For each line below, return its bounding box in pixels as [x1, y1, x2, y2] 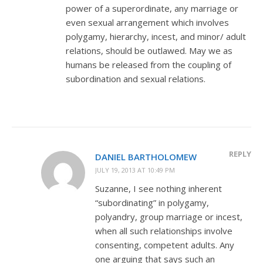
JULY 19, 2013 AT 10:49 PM [95, 165, 175, 174]
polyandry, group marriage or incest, [95, 210, 242, 222]
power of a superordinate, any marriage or [66, 2, 238, 14]
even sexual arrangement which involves [66, 16, 229, 28]
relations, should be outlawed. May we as [66, 44, 232, 56]
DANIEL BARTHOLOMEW [95, 150, 197, 163]
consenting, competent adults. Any [95, 238, 234, 251]
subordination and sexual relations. [66, 72, 205, 85]
